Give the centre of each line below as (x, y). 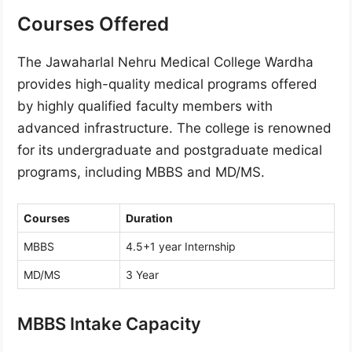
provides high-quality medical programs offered (167, 84)
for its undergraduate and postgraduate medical (170, 150)
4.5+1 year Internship (181, 246)
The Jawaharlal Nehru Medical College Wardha (165, 62)
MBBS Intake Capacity (109, 323)
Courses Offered (93, 24)
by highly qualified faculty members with (145, 106)
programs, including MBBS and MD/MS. (141, 172)
